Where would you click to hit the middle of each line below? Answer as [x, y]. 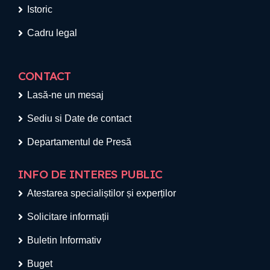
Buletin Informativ [64, 240]
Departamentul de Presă [79, 142]
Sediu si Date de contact [79, 118]
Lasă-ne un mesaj [65, 95]
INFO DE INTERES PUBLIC [90, 174]
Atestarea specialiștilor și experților [102, 193]
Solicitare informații [68, 216]
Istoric [40, 9]
